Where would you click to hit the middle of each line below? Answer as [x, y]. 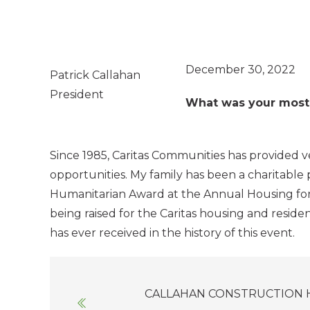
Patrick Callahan [95, 75]
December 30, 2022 [240, 70]
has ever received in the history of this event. [172, 233]
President [77, 95]
